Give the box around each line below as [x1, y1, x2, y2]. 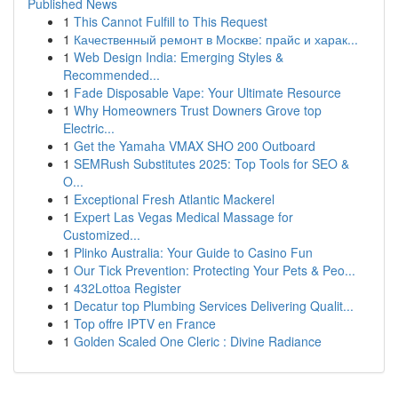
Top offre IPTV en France [74, 314, 216, 332]
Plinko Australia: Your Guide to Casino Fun [74, 243, 313, 261]
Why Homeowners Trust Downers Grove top [74, 101, 322, 119]
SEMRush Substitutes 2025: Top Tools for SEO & [74, 155, 349, 172]
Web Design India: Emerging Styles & [74, 48, 283, 66]
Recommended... [63, 66, 160, 84]
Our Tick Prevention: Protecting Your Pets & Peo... [74, 261, 355, 279]
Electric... [63, 119, 115, 137]
